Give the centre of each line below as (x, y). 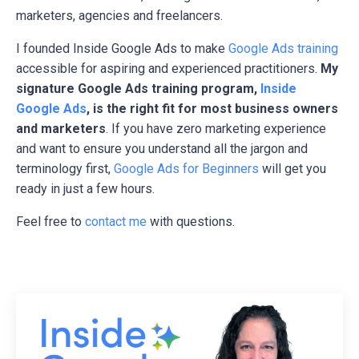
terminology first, (65, 169)
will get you (292, 169)
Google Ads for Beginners (186, 169)
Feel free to (50, 222)
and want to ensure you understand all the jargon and (162, 149)
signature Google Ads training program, (138, 89)
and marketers (61, 129)
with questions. (191, 222)
